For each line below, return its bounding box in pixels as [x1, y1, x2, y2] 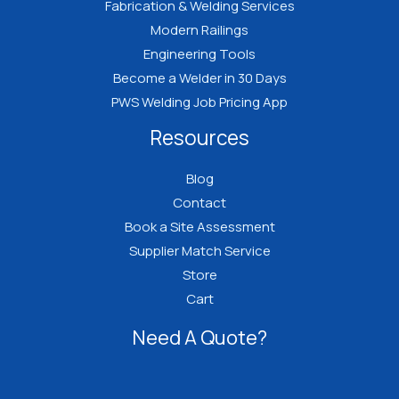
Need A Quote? [132, 324, 267, 352]
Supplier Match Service [128, 241, 271, 261]
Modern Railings [151, 20, 248, 40]
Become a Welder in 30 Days [112, 69, 287, 88]
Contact [173, 193, 226, 213]
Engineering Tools [143, 45, 256, 64]
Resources [150, 124, 249, 152]
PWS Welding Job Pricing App [111, 93, 288, 112]
